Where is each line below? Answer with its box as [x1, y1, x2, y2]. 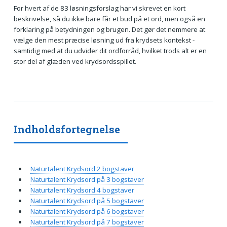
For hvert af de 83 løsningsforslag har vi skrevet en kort [13, 3, 185, 13]
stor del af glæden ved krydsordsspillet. [13, 56, 136, 66]
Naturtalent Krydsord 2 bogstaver [30, 164, 134, 173]
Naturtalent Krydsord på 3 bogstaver [30, 174, 144, 184]
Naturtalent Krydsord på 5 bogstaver [30, 196, 144, 205]
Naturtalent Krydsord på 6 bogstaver [30, 206, 144, 216]
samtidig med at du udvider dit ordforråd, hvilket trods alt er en [13, 46, 207, 55]
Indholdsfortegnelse [13, 122, 120, 136]
